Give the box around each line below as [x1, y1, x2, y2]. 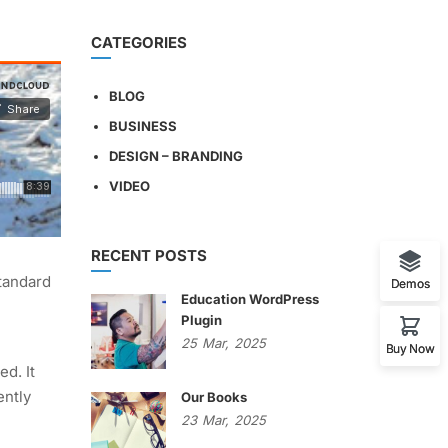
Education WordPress [181, 291, 319, 307]
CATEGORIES [91, 33, 187, 52]
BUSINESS [109, 118, 177, 134]
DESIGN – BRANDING [109, 148, 243, 164]
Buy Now [385, 341, 435, 356]
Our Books [181, 389, 247, 405]
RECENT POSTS [91, 246, 207, 265]
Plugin [181, 312, 222, 328]
